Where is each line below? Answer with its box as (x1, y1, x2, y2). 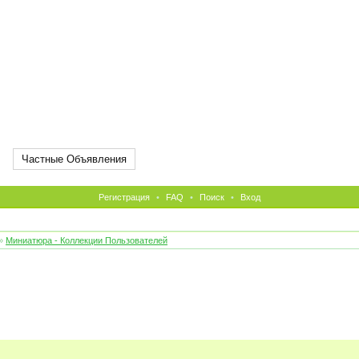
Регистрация (99, 192, 150, 202)
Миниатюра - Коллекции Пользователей (6, 236, 167, 245)
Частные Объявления (22, 153, 127, 165)
